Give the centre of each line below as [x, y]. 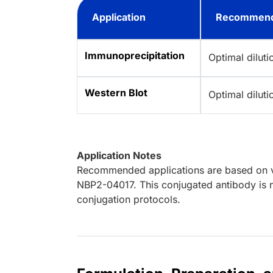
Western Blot [116, 93]
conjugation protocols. [129, 200]
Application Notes [119, 156]
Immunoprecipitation [135, 56]
